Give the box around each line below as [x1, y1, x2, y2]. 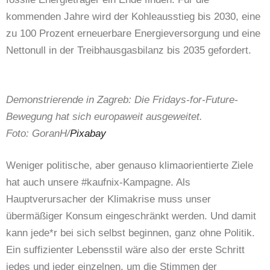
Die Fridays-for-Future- [134, 93, 238, 105]
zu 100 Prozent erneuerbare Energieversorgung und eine [6, 28, 260, 40]
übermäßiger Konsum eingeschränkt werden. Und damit [6, 210, 256, 222]
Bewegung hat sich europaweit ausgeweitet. [6, 110, 202, 122]
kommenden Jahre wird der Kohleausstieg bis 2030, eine [6, 11, 260, 23]
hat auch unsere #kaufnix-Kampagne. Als [6, 177, 190, 189]
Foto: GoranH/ [6, 127, 70, 139]
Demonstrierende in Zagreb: [6, 93, 134, 105]
